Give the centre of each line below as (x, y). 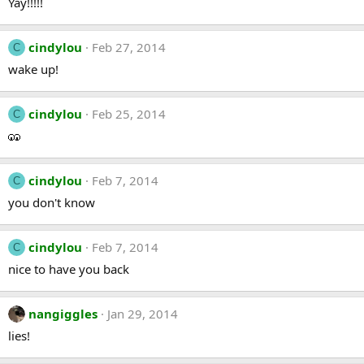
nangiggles (63, 313)
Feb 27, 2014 (129, 47)
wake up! (33, 69)
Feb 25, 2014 (129, 113)
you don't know (52, 202)
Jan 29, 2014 (143, 313)
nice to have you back (69, 269)
